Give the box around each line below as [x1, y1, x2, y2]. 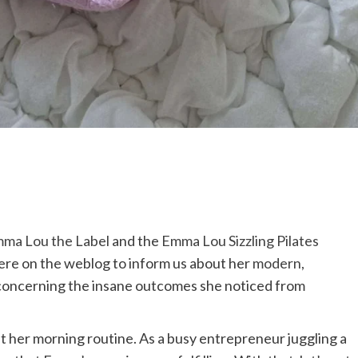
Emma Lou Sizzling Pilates [161, 231, 319, 249]
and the [109, 231, 161, 249]
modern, [253, 253, 304, 272]
